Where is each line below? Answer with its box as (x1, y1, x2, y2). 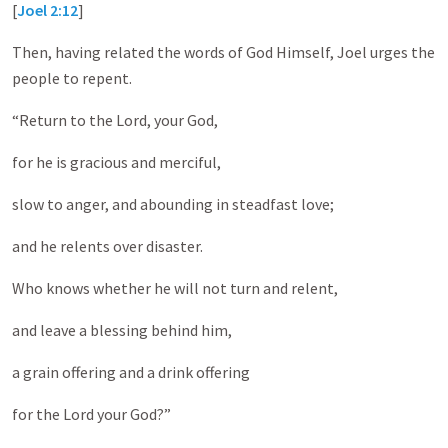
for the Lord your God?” (12, 404, 171, 424)
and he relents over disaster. (12, 236, 203, 256)
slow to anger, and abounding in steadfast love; (12, 194, 334, 214)
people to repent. (12, 68, 132, 88)
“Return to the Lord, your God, (12, 110, 218, 130)
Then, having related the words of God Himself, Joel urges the (12, 42, 435, 62)
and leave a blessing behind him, (12, 320, 232, 340)
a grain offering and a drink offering (12, 362, 250, 382)
